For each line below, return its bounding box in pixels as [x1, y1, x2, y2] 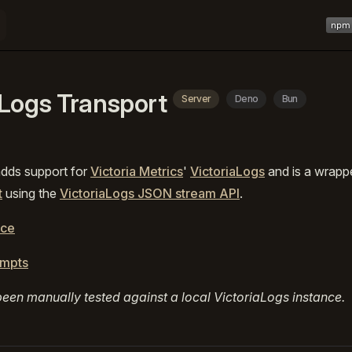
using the [2, 185, 60, 201]
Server [181, 93, 211, 104]
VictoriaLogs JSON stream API [60, 185, 240, 201]
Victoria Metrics [90, 163, 183, 179]
